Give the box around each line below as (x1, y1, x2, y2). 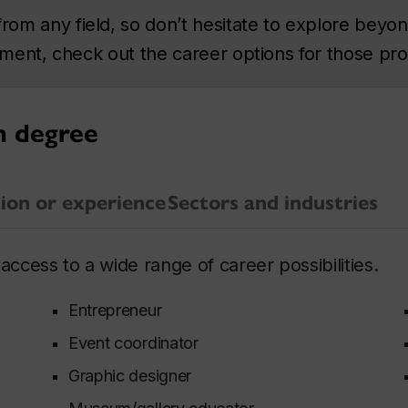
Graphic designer (68, 365, 196, 385)
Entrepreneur (68, 300, 166, 320)
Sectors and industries (168, 189, 378, 215)
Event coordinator (68, 332, 203, 352)
